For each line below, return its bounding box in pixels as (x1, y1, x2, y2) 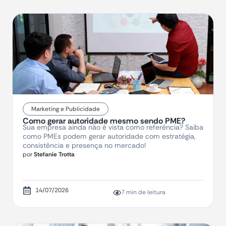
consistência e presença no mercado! (23, 141, 146, 150)
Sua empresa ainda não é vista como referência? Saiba (23, 123, 203, 132)
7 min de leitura (121, 188, 165, 197)
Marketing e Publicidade (31, 105, 100, 114)
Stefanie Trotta (32, 150, 75, 159)
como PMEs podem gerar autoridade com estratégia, (23, 132, 195, 141)
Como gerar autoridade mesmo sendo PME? (23, 116, 185, 127)
